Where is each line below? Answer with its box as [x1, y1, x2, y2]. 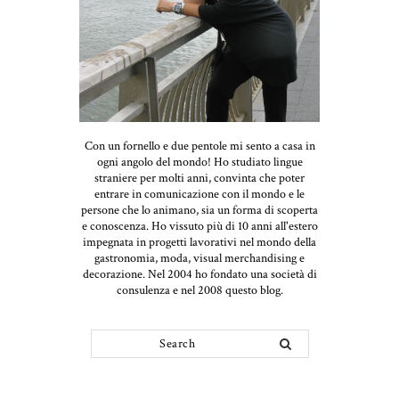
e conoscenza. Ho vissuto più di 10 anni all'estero [81, 217, 318, 234]
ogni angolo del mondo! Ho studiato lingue [96, 153, 303, 170]
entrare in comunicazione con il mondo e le [94, 185, 305, 202]
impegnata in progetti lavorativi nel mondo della [83, 233, 316, 250]
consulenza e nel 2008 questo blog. [116, 281, 283, 298]
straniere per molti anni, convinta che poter [94, 169, 305, 186]
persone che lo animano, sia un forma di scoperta [81, 201, 318, 218]
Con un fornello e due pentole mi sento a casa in [84, 137, 315, 154]
